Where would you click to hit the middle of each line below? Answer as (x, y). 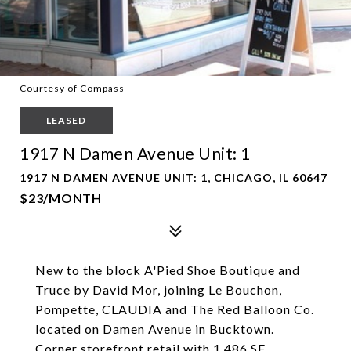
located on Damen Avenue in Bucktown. (155, 329)
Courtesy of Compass (72, 88)
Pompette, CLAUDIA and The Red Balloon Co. (175, 309)
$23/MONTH (61, 198)
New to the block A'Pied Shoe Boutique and (168, 270)
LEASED (66, 120)
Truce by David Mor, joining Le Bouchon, (159, 289)
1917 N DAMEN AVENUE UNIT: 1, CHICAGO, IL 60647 (174, 177)
